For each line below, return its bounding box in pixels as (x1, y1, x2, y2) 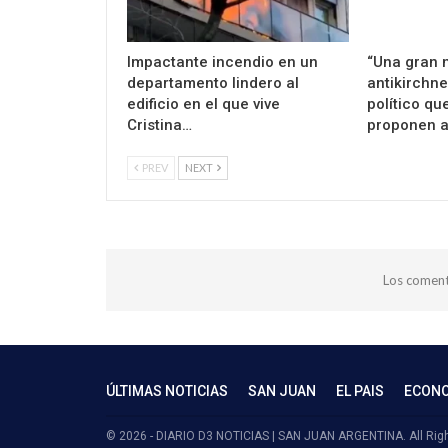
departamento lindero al (127, 73, 299, 92)
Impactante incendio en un (127, 52, 318, 71)
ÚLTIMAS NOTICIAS (106, 382, 228, 399)
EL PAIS (336, 382, 384, 399)
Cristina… (127, 115, 192, 134)
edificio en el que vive (127, 94, 280, 113)
